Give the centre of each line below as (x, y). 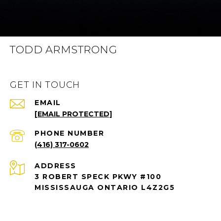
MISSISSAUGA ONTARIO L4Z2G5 (105, 187)
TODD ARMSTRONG (63, 49)
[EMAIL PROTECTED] (73, 114)
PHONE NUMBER (69, 133)
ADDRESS (55, 166)
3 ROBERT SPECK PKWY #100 (98, 176)
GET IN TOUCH (45, 85)
